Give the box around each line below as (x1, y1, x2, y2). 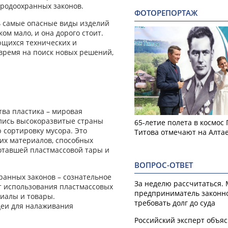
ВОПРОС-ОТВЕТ (134, 159, 193, 170)
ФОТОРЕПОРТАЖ (134, 8, 197, 19)
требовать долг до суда (134, 197, 215, 208)
